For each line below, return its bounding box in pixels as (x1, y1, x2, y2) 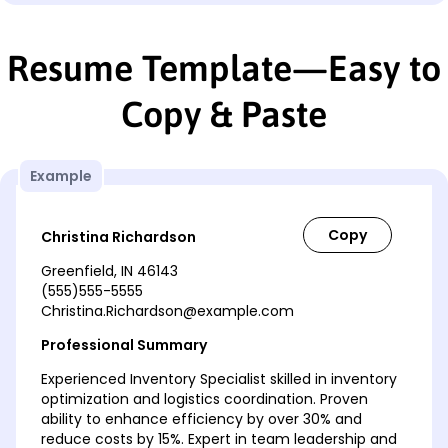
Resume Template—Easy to (7, 47, 441, 90)
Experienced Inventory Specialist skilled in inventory (41, 369, 397, 390)
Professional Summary (41, 335, 207, 356)
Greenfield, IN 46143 (41, 261, 178, 282)
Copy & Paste (121, 93, 327, 136)
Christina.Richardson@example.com (41, 301, 294, 322)
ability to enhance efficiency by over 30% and (41, 409, 362, 430)
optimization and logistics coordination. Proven (41, 389, 368, 410)
